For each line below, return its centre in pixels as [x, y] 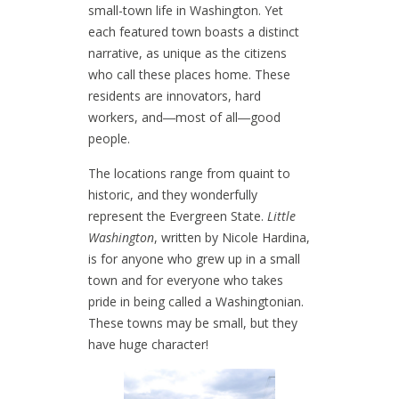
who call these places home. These [189, 74]
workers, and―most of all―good [184, 117]
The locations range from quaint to [189, 173]
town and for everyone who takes [186, 280]
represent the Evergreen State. [178, 216]
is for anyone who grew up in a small [194, 258]
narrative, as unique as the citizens [187, 53]
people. [109, 138]
